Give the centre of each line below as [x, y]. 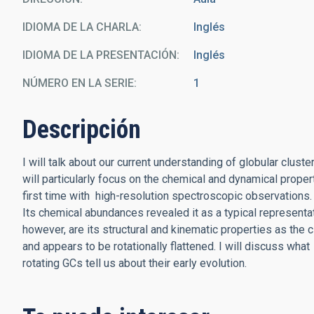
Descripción [82, 130]
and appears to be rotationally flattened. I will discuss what [166, 246]
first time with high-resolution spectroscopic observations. [167, 196]
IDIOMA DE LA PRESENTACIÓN [100, 55]
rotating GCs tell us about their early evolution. [135, 263]
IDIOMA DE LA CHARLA [81, 27]
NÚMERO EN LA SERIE [78, 83]
